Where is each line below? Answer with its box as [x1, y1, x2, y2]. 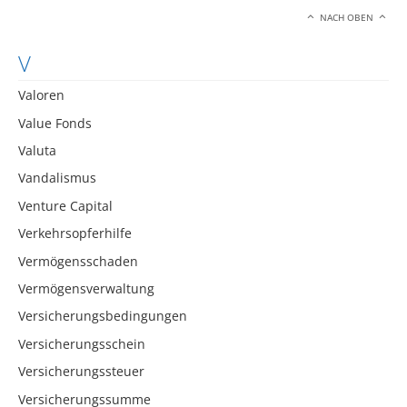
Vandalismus [18, 169, 96, 187]
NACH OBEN [317, 11, 377, 24]
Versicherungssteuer [18, 362, 144, 381]
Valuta [18, 141, 56, 159]
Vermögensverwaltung [18, 279, 154, 297]
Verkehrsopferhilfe [18, 224, 132, 243]
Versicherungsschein [18, 334, 145, 352]
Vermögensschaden [18, 252, 138, 270]
